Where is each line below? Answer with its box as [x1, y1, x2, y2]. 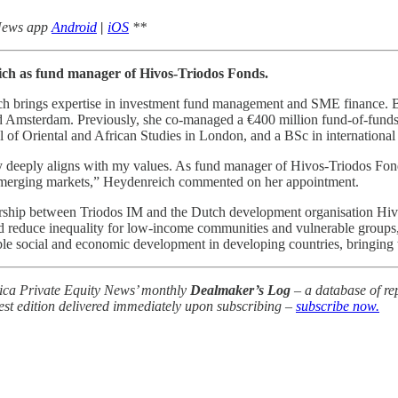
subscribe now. [296, 298, 379, 314]
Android [52, 19, 97, 35]
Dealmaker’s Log [190, 282, 291, 298]
